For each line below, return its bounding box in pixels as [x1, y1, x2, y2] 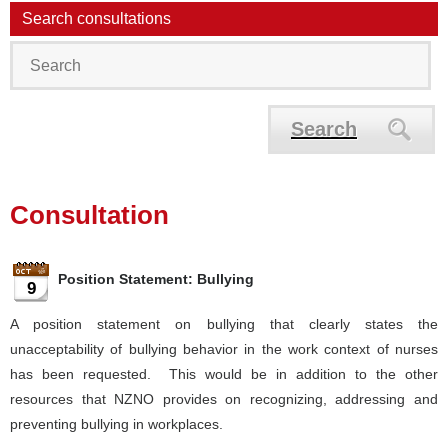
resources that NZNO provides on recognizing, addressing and [10, 391, 438, 407]
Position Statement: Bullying [58, 271, 254, 287]
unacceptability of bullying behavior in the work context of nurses [10, 341, 438, 357]
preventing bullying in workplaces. [10, 416, 223, 432]
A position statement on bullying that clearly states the [10, 316, 438, 332]
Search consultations [22, 10, 171, 27]
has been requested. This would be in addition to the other [10, 366, 438, 382]
